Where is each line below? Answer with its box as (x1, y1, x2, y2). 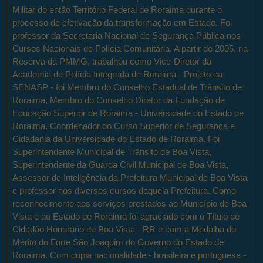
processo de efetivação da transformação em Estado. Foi (12, 17, 232, 28)
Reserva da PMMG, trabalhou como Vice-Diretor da (12, 56, 211, 66)
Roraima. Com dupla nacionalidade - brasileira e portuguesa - (12, 249, 246, 260)
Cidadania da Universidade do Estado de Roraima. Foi (12, 133, 220, 144)
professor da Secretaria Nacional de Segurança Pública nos (12, 30, 241, 41)
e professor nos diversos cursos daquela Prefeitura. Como (12, 185, 236, 195)
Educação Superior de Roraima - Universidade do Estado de (12, 107, 244, 118)
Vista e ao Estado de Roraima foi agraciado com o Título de (12, 211, 240, 221)
